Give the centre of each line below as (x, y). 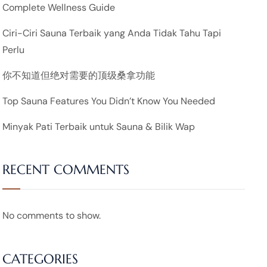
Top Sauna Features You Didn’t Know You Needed (108, 101)
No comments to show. (51, 216)
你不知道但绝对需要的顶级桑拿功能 (78, 75)
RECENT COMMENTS (66, 170)
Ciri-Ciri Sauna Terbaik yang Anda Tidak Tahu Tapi (111, 33)
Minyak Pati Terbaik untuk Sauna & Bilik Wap (98, 126)
